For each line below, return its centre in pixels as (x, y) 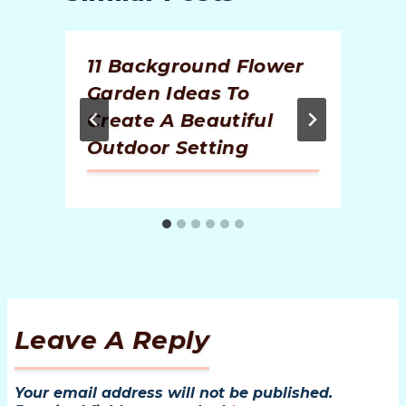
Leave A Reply (112, 340)
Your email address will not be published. (174, 393)
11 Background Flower (196, 67)
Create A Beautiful (180, 121)
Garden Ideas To (169, 94)
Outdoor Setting (168, 148)
